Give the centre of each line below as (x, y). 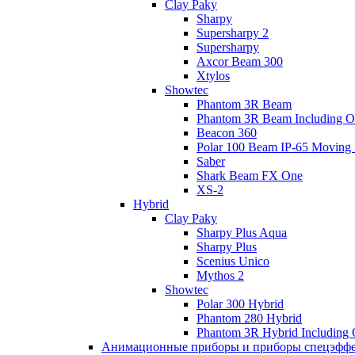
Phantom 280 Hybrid (249, 318)
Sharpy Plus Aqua (242, 233)
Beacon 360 (227, 133)
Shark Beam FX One (250, 176)
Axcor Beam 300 (240, 61)
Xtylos (213, 76)
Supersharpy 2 (233, 33)
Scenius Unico (233, 261)
